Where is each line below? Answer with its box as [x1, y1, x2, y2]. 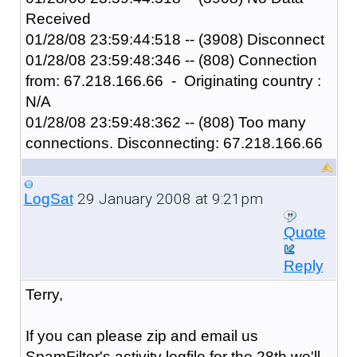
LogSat [23, 190, 73, 207]
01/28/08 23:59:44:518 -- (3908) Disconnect [25, 30, 324, 48]
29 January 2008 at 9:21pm [73, 189, 263, 208]
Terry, [25, 285, 63, 303]
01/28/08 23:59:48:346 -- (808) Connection [25, 51, 317, 69]
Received [25, 10, 91, 27]
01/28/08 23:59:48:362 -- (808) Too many [25, 113, 306, 131]
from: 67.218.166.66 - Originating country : [25, 72, 321, 89]
